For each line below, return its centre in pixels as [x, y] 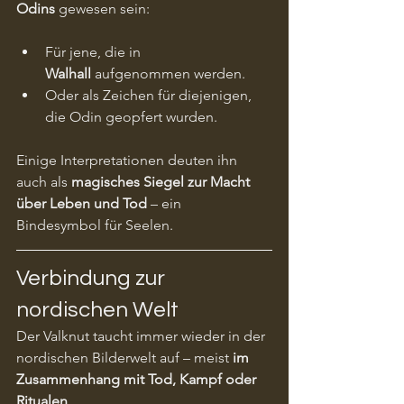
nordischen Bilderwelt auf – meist [124, 357]
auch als [44, 181]
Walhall [68, 73]
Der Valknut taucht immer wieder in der [142, 335]
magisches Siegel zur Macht [162, 181]
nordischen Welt [97, 309]
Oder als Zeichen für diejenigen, [150, 95]
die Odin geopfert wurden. [131, 116]
